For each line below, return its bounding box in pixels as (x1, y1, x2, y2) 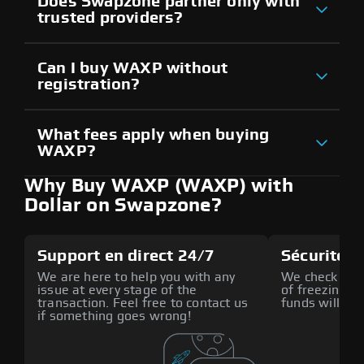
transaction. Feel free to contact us (37, 296, 249, 310)
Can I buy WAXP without (37, 59, 228, 76)
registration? (37, 76, 141, 93)
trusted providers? (37, 9, 184, 26)
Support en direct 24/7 (37, 247, 215, 264)
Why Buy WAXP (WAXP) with (24, 175, 293, 196)
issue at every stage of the (37, 283, 197, 297)
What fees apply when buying (37, 126, 270, 143)
